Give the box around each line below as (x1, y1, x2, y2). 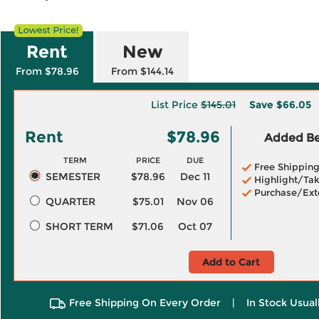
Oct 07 (178, 220, 212, 233)
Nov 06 (177, 195, 214, 208)
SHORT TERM (45, 220, 113, 233)
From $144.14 (111, 65, 174, 78)
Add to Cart (202, 256, 260, 268)
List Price (151, 98, 201, 111)
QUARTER (45, 195, 95, 208)
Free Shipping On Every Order (68, 296, 221, 309)
